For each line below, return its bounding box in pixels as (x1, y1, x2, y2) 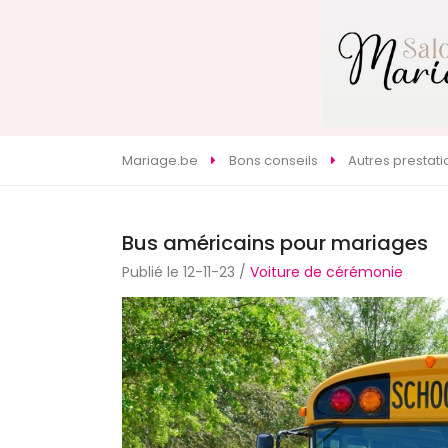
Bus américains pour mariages (122, 228, 428, 257)
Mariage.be (122, 150, 198, 170)
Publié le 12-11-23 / (122, 261, 250, 282)
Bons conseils (228, 150, 318, 170)
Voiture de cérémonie (250, 261, 403, 282)
